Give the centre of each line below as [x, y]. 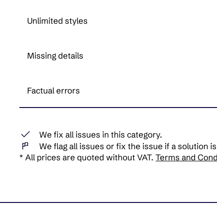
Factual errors [54, 91]
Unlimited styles [58, 21]
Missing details [55, 56]
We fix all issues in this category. [101, 134]
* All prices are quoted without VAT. [88, 157]
